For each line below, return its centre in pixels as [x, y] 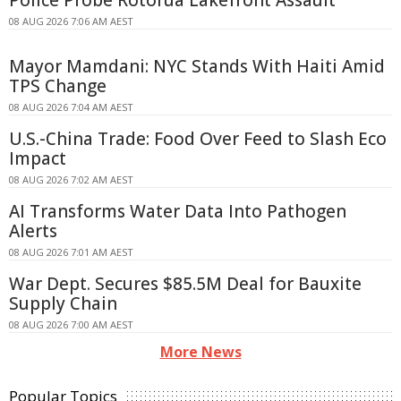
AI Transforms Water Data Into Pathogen [178, 212]
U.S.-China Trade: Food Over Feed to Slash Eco [198, 139]
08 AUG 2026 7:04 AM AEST [71, 107]
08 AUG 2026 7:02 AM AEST [71, 180]
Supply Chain [63, 304]
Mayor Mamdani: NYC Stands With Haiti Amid [197, 67]
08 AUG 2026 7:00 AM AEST [71, 325]
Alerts [33, 231]
